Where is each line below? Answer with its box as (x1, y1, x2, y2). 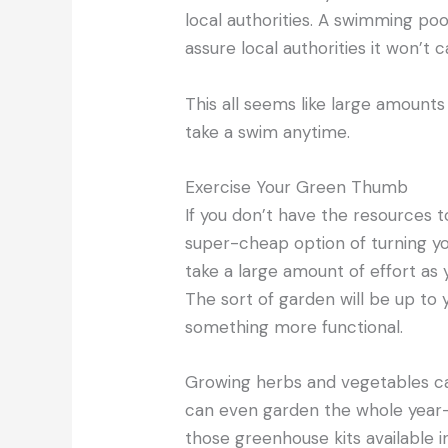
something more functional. (185, 315, 404, 338)
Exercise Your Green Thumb (185, 175, 409, 198)
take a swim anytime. (185, 120, 351, 143)
